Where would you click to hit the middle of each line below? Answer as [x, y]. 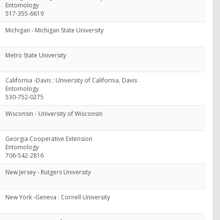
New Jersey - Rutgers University [48, 172]
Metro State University [36, 55]
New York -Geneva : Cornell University [58, 197]
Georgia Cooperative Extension [49, 138]
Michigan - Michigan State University [55, 30]
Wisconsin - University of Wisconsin [54, 113]
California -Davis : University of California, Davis [71, 80]
